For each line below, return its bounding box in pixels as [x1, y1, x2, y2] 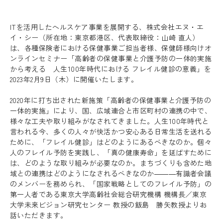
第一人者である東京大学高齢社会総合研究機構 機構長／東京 [10, 189, 207, 199]
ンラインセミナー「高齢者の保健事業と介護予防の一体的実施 [10, 53, 212, 63]
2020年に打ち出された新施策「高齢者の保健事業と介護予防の [10, 95, 212, 105]
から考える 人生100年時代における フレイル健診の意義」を [10, 64, 212, 74]
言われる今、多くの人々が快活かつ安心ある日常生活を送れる [10, 126, 212, 136]
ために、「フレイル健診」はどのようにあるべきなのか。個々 [10, 137, 212, 147]
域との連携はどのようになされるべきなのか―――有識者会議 [10, 168, 212, 178]
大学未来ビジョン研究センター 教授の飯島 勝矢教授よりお [10, 200, 207, 210]
